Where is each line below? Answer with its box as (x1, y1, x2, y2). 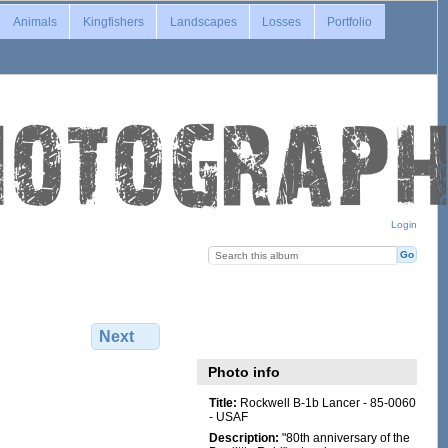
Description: (208, 431, 279, 445)
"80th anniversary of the (278, 431, 410, 445)
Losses (262, 14, 302, 29)
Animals (12, 14, 57, 29)
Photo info (208, 363, 281, 380)
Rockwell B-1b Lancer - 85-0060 (236, 396, 416, 410)
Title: (208, 396, 237, 410)
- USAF (208, 410, 248, 424)
